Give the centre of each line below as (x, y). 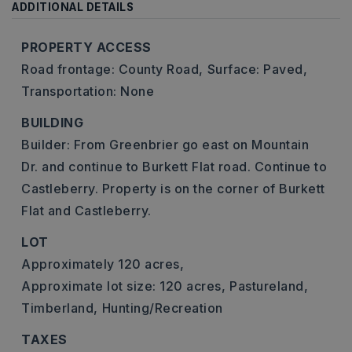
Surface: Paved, (257, 69)
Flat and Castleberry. (86, 211)
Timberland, (60, 308)
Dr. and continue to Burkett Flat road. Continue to (174, 167)
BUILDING (52, 123)
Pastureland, (269, 286)
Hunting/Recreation (162, 308)
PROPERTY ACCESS (86, 47)
